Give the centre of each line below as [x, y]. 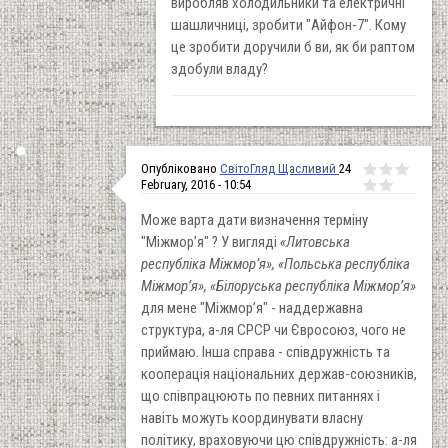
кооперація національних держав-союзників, [279, 373]
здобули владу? [219, 68]
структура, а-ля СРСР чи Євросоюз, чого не [273, 329]
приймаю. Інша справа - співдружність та [265, 351]
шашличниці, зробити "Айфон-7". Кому [288, 24]
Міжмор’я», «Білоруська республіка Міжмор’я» [278, 285]
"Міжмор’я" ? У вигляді [210, 241]
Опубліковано [180, 168]
